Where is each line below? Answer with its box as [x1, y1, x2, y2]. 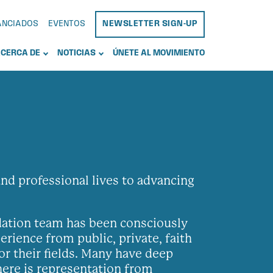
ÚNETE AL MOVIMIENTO [113, 49, 205, 58]
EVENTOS [48, 19, 85, 29]
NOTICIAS [57, 49, 96, 58]
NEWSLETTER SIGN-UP [102, 19, 197, 29]
